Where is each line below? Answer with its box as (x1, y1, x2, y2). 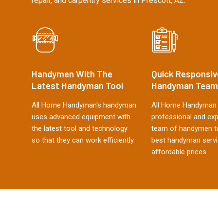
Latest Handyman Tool (32, 80, 123, 91)
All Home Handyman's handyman (32, 101, 136, 109)
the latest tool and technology (32, 124, 127, 133)
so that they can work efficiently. (32, 136, 135, 145)
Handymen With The (32, 68, 112, 79)
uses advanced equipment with (32, 112, 130, 121)
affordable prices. (151, 147, 208, 156)
